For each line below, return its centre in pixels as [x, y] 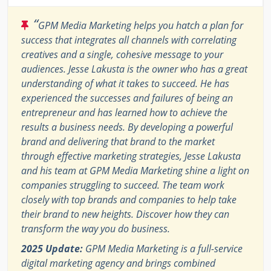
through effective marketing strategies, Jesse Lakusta [131, 156]
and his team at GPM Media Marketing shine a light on [135, 170]
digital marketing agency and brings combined [118, 263]
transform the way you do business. [96, 228]
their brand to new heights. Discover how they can [125, 214]
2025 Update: [52, 248]
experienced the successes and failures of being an [127, 98]
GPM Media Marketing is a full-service [163, 248]
